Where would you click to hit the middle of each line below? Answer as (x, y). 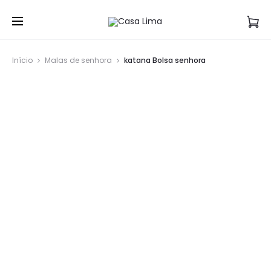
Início (22, 60)
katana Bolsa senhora (165, 60)
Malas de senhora (78, 60)
